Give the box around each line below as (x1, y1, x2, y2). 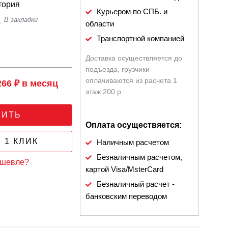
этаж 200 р (85, 88, 122, 96)
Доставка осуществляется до (85, 54, 183, 62)
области (85, 19, 115, 28)
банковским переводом (85, 192, 167, 201)
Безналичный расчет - (97, 180, 175, 188)
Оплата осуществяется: (85, 121, 182, 129)
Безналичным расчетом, (97, 153, 183, 161)
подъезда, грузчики (85, 65, 150, 73)
